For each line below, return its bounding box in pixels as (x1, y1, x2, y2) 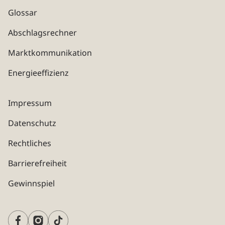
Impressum (8, 97, 52, 108)
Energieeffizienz (8, 67, 69, 78)
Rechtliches (8, 137, 51, 149)
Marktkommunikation (8, 47, 92, 58)
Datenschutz (8, 117, 56, 129)
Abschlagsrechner (8, 27, 77, 38)
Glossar (8, 7, 37, 18)
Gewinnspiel (8, 177, 55, 189)
